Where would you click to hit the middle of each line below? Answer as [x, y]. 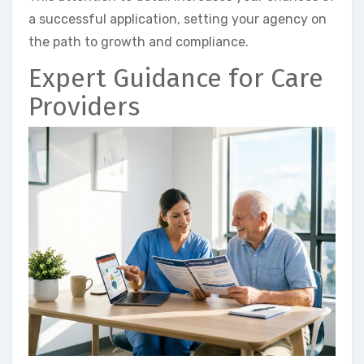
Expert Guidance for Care [176, 78]
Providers [84, 107]
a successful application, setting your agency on [178, 19]
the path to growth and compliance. [139, 42]
